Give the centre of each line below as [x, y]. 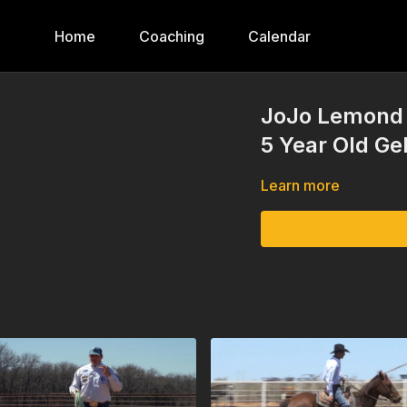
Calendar [279, 36]
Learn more [301, 185]
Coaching [172, 36]
